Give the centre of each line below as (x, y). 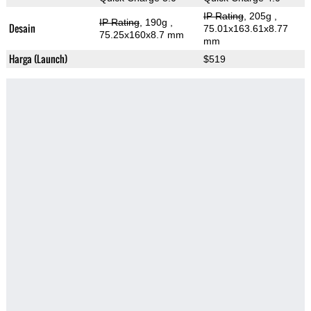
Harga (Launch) (38, 59)
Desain (22, 28)
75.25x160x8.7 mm (141, 35)
